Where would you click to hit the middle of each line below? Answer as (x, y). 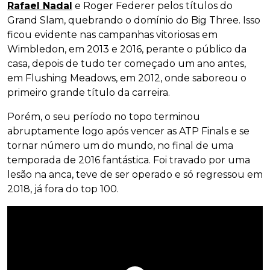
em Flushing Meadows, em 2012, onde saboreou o (127, 78)
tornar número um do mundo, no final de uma (120, 146)
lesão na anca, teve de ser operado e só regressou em (135, 175)
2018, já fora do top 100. (63, 189)
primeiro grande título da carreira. (89, 93)
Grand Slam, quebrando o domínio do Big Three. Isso (134, 20)
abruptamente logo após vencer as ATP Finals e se (128, 131)
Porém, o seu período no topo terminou (104, 117)
